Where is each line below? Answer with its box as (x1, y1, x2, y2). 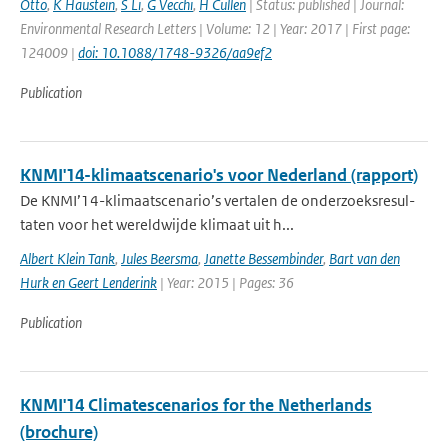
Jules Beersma (121, 249, 198, 268)
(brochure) (20, 421, 98, 443)
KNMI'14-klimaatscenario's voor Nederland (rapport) (20, 164, 418, 186)
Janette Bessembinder (204, 249, 323, 268)
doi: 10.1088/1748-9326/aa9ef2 (78, 43, 272, 62)
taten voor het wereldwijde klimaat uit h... (20, 215, 294, 234)
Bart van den (329, 249, 400, 268)
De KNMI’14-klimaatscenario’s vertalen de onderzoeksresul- (20, 191, 415, 210)
